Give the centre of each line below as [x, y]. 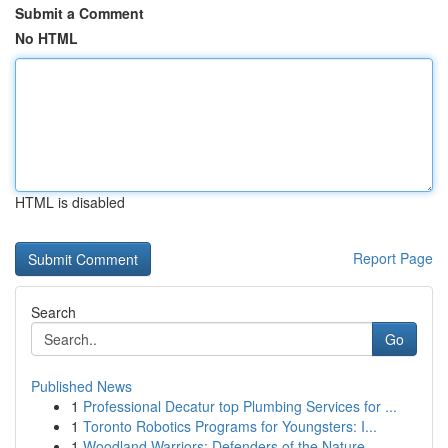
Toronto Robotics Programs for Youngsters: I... [230, 426]
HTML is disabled [70, 202]
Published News [81, 386]
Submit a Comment [79, 13]
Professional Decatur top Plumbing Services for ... [240, 406]
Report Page [393, 258]
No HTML [46, 38]
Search [53, 312]
